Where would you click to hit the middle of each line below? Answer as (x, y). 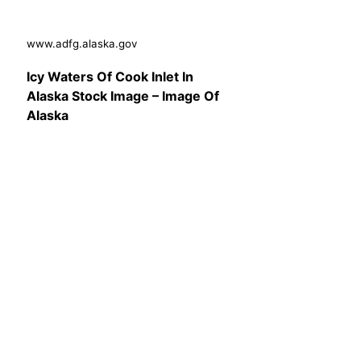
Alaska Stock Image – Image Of (123, 95)
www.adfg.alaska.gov (82, 43)
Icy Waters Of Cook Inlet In (110, 76)
